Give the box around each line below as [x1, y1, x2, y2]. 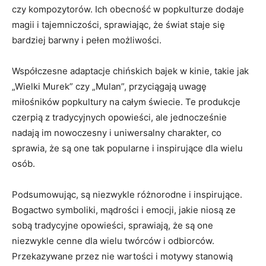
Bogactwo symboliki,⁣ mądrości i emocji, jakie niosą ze [12, 204, 236, 216]
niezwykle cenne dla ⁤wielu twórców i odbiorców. [12, 235, 214, 246]
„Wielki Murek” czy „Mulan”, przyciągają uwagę [12, 80, 207, 92]
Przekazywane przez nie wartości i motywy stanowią [12, 250, 233, 262]
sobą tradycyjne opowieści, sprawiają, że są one [12, 219, 213, 231]
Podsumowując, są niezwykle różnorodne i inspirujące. [12, 188, 242, 200]
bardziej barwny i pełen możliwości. [12, 34, 161, 46]
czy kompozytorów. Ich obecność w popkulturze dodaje [12, 3, 244, 15]
